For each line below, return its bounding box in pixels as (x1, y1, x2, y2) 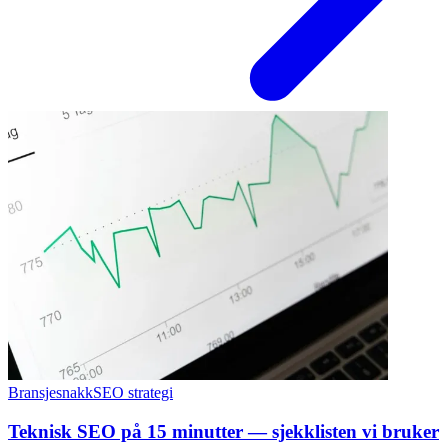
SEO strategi (93, 384, 173, 402)
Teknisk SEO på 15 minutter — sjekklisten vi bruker (8, 420, 439, 442)
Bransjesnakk (8, 384, 93, 402)
